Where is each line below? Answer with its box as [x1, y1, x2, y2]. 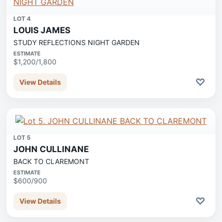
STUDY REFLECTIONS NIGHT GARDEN [13, 38, 140, 47]
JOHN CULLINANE [13, 144, 89, 154]
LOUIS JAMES [13, 25, 70, 35]
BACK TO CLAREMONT [13, 157, 89, 166]
